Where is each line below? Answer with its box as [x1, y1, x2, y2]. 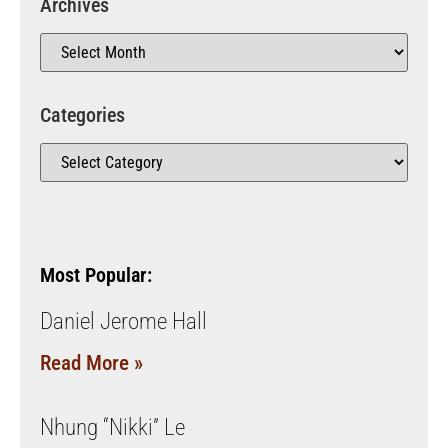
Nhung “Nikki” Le [40, 413, 185, 441]
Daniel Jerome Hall [40, 307, 207, 335]
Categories [40, 102, 125, 127]
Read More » [40, 350, 143, 375]
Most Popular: [40, 262, 152, 287]
